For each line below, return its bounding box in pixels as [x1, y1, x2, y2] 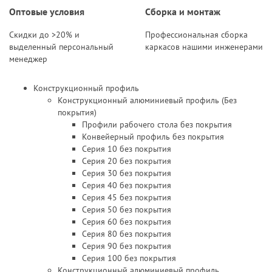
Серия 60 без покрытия [82, 216, 171, 227]
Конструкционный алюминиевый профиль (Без [58, 95, 237, 106]
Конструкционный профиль [33, 83, 139, 93]
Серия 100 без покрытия [82, 253, 176, 263]
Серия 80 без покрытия [82, 228, 171, 239]
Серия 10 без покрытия [82, 143, 171, 154]
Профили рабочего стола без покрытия [82, 119, 232, 130]
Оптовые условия [9, 4, 84, 18]
